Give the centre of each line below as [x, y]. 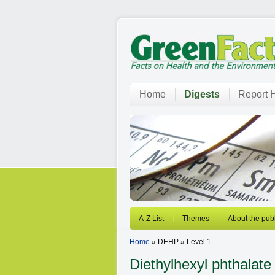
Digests [202, 94]
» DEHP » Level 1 [180, 242]
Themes [196, 219]
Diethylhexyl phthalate [200, 264]
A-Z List [151, 219]
